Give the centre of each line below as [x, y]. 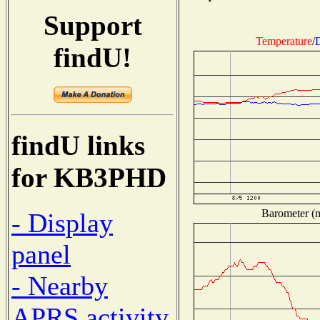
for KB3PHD [89, 178]
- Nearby [60, 285]
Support [92, 25]
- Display [62, 222]
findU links [78, 146]
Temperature [284, 41]
